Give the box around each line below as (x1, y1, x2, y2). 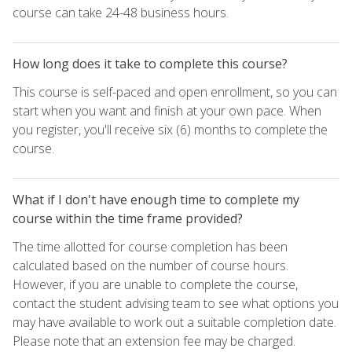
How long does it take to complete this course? (13, 54, 288, 72)
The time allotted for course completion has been (13, 237, 288, 255)
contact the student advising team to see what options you (13, 294, 339, 312)
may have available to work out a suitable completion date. (13, 313, 336, 331)
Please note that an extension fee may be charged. (13, 332, 295, 350)
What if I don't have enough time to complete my (13, 190, 299, 208)
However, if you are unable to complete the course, (13, 275, 298, 293)
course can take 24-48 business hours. (13, 3, 229, 21)
